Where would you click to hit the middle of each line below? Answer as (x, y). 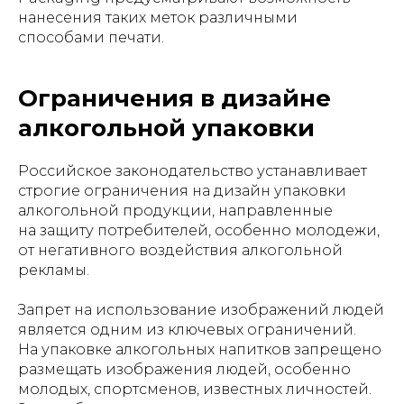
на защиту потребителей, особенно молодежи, (199, 230)
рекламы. (54, 270)
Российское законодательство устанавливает (193, 171)
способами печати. (91, 37)
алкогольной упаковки (166, 128)
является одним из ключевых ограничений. (187, 330)
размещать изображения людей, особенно (184, 369)
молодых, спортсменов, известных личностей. (195, 389)
